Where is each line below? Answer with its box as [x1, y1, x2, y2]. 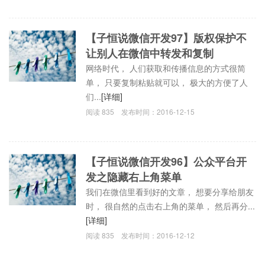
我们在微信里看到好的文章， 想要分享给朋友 [86, 185, 254, 198]
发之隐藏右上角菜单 [86, 169, 182, 185]
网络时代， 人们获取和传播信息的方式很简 [86, 62, 246, 74]
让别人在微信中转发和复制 [86, 45, 214, 61]
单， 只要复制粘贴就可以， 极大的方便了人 [86, 76, 248, 88]
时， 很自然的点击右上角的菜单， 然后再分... [86, 199, 256, 212]
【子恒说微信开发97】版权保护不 [86, 30, 247, 46]
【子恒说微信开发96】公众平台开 [86, 153, 247, 169]
